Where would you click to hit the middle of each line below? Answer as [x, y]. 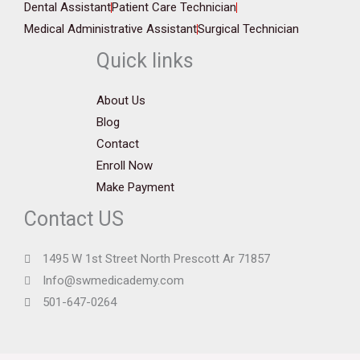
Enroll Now [125, 166]
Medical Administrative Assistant [110, 29]
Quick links [145, 61]
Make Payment [135, 187]
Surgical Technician [248, 29]
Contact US [74, 219]
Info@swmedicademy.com [113, 280]
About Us [121, 100]
